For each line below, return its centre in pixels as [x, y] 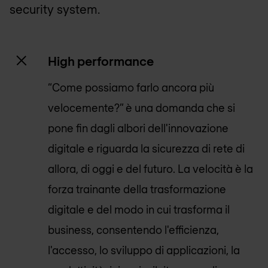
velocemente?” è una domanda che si [141, 108]
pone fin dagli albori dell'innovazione [138, 128]
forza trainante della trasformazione [137, 189]
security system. [55, 9]
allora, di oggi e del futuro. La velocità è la [150, 169]
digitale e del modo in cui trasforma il [139, 210]
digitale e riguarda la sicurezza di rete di [146, 149]
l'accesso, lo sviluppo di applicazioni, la [144, 250]
